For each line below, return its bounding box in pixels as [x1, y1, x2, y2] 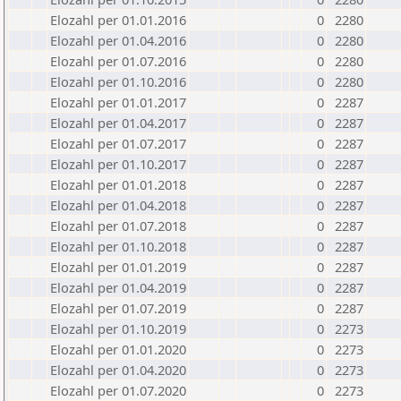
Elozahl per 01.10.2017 [50, 155, 186, 173]
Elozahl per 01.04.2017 [50, 114, 186, 132]
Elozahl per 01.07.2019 [50, 299, 186, 317]
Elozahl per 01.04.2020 [50, 361, 186, 379]
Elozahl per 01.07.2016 [50, 52, 186, 70]
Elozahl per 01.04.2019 [50, 278, 186, 296]
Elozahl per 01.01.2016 [50, 11, 186, 29]
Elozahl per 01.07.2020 [50, 381, 186, 399]
